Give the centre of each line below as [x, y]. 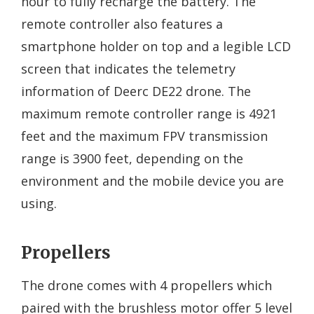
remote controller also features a [122, 23]
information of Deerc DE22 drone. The [136, 91]
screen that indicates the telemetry [128, 68]
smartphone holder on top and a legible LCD [156, 46]
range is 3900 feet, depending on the [132, 158]
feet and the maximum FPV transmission [144, 136]
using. [39, 203]
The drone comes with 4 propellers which [146, 285]
